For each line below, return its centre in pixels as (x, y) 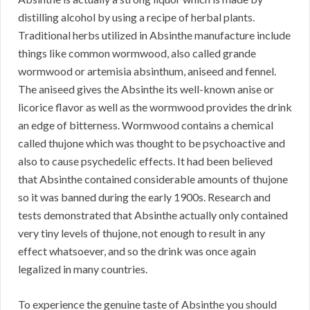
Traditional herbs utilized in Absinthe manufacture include (154, 35)
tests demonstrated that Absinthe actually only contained (153, 215)
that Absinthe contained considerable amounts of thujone (153, 179)
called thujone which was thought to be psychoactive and (152, 143)
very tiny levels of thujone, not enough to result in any (142, 233)
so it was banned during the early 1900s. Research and (144, 197)
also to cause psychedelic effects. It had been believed (145, 161)
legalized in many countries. (83, 269)
